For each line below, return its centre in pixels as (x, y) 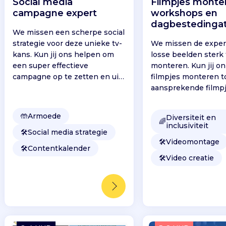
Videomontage (193, 142)
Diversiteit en (191, 118)
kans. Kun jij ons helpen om (63, 55)
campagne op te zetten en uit (67, 77)
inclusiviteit (187, 126)
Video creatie (190, 158)
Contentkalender (59, 149)
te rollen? (30, 88)
